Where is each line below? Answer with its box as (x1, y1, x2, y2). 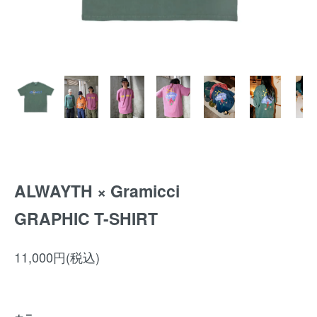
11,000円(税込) (14, 248, 100, 266)
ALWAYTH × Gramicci (14, 179, 180, 202)
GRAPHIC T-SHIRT (14, 207, 158, 230)
